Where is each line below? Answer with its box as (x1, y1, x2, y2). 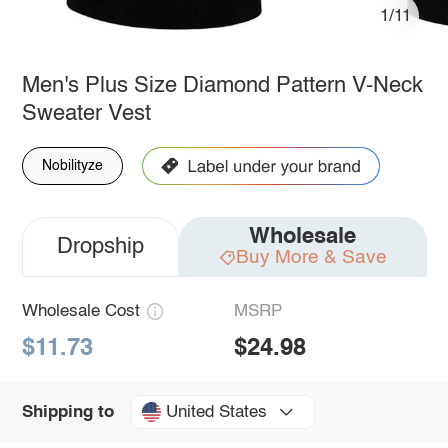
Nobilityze (41, 158, 103, 173)
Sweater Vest (21, 102, 151, 125)
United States (165, 403, 267, 421)
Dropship (56, 235, 144, 258)
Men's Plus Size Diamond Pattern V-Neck (21, 74, 423, 97)
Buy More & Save (235, 247, 387, 267)
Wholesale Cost (21, 302, 140, 320)
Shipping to (21, 403, 114, 421)
